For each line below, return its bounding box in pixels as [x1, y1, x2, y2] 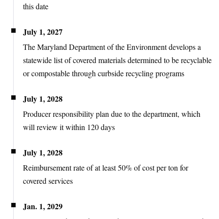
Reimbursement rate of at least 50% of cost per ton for [23, 162, 188, 173]
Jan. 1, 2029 [23, 200, 63, 212]
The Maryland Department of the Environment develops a [23, 42, 201, 52]
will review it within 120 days [23, 122, 115, 132]
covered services [23, 175, 73, 186]
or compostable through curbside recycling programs [23, 68, 184, 78]
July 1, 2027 [23, 26, 63, 37]
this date [23, 1, 48, 11]
